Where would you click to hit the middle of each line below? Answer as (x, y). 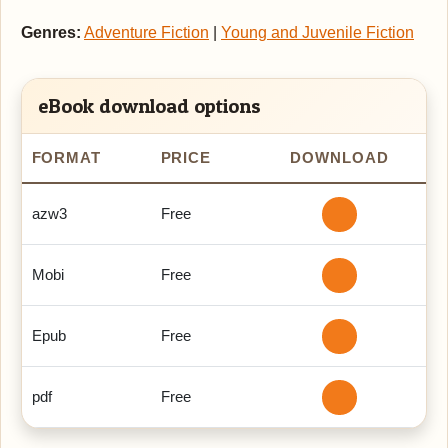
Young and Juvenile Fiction (317, 32)
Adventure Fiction (146, 32)
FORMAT (66, 157)
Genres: (51, 32)
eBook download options (149, 105)
